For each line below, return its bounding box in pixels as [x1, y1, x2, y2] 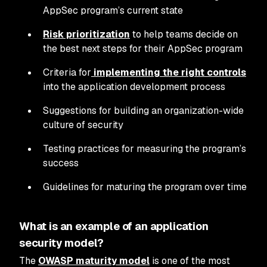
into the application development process [43, 80, 225, 93]
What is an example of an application [19, 219, 209, 233]
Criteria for [43, 66, 91, 79]
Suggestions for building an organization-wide [43, 104, 244, 117]
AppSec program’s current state [43, 4, 183, 17]
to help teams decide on [130, 28, 238, 41]
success [43, 157, 79, 169]
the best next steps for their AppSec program [43, 42, 243, 55]
